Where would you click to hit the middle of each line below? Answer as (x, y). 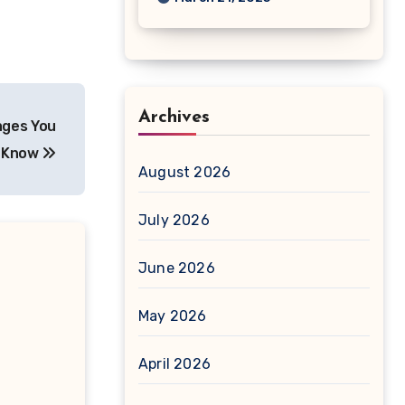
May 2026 (173, 316)
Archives (174, 118)
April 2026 (174, 364)
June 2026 (177, 268)
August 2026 (185, 172)
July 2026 (174, 220)
